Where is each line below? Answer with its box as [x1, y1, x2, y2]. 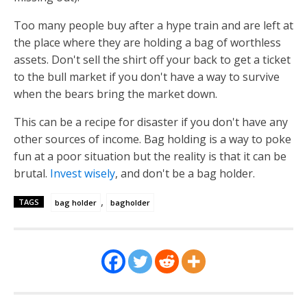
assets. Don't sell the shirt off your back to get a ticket [14, 52, 291, 67]
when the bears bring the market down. [14, 86, 220, 101]
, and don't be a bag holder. [115, 166, 255, 181]
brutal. [14, 166, 50, 181]
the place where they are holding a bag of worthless [14, 35, 281, 50]
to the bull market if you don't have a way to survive [14, 69, 280, 84]
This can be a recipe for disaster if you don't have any [14, 114, 288, 130]
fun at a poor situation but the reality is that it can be [14, 149, 286, 164]
